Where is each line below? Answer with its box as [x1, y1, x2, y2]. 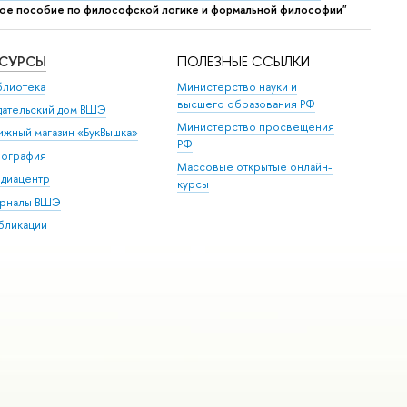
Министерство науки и [177, 78, 298, 94]
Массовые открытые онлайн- [177, 159, 333, 175]
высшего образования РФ [177, 95, 316, 112]
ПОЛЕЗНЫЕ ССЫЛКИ [177, 52, 311, 72]
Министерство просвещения [177, 119, 335, 135]
